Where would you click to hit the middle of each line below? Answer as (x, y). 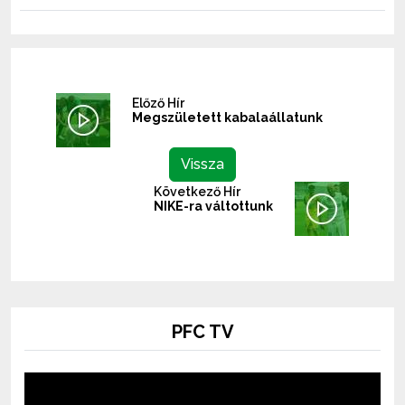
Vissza (202, 164)
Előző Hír (158, 103)
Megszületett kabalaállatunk (227, 117)
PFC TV (202, 331)
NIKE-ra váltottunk (213, 206)
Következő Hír (197, 191)
